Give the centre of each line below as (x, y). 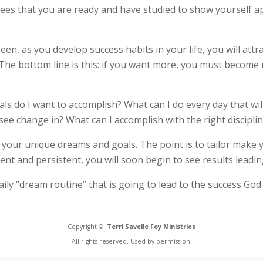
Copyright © (87, 227)
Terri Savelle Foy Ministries (151, 227)
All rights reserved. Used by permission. (131, 242)
